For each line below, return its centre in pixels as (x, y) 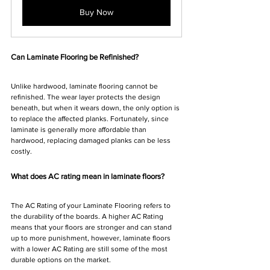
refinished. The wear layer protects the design (86, 97)
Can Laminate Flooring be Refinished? (75, 57)
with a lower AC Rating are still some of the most (90, 249)
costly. (21, 152)
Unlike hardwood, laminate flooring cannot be (85, 86)
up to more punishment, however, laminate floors (92, 238)
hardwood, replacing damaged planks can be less (92, 141)
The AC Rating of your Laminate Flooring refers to (92, 206)
